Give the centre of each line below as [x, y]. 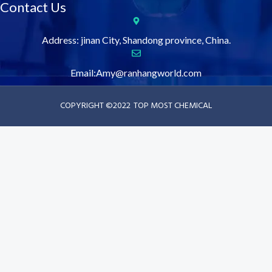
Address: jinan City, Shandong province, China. [136, 39]
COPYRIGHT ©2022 [95, 106]
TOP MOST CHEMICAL [173, 106]
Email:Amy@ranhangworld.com [136, 72]
